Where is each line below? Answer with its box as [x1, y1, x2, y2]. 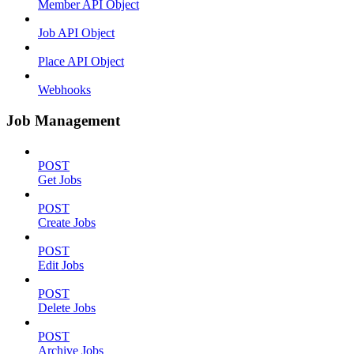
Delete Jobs [38, 300, 96, 314]
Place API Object [38, 55, 124, 69]
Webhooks [38, 83, 91, 97]
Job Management [6, 111, 120, 129]
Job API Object [38, 26, 115, 40]
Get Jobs [38, 172, 81, 186]
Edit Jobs [38, 258, 84, 272]
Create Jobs [38, 215, 96, 229]
